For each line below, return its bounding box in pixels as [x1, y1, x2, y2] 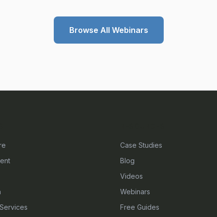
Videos [120, 172, 143, 180]
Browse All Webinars [69, 25, 148, 35]
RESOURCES [120, 122, 165, 130]
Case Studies [120, 141, 162, 149]
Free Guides [120, 203, 159, 211]
